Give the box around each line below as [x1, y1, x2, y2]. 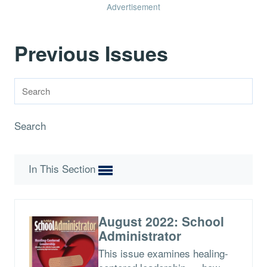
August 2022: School [98, 212, 224, 230]
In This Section [29, 161, 98, 176]
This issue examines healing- [98, 245, 228, 260]
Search [14, 118, 46, 133]
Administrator [98, 226, 181, 244]
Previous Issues [14, 39, 168, 67]
